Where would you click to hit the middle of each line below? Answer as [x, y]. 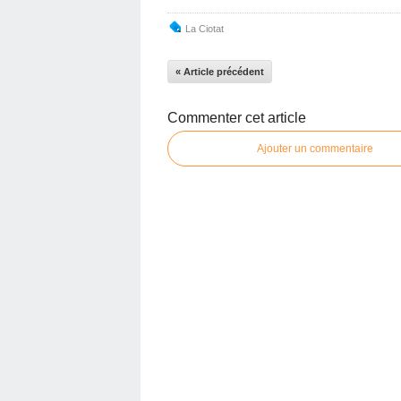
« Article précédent [220, 71]
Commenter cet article [237, 117]
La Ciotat [205, 28]
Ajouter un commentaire [315, 148]
